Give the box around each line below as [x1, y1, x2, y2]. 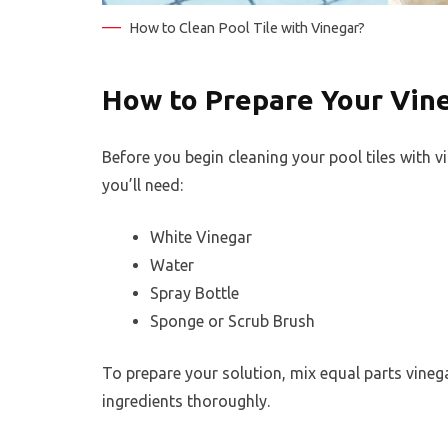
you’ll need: [102, 176, 183, 195]
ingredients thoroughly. [102, 392, 270, 411]
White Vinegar [150, 228, 252, 247]
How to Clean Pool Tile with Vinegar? [129, 20, 365, 37]
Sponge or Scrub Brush [150, 312, 315, 331]
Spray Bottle [150, 284, 239, 303]
